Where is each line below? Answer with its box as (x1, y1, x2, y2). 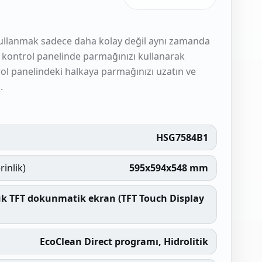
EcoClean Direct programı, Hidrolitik (39, 235, 208, 248)
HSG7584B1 (156, 131, 208, 144)
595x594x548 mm (129, 161, 208, 174)
